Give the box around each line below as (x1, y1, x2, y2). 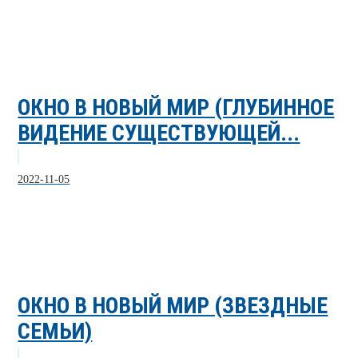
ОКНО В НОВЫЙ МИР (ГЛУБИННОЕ (18, 93, 335, 121)
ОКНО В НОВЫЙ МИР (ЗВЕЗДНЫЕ (18, 292, 328, 319)
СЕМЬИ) (18, 317, 93, 344)
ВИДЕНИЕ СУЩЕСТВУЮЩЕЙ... (18, 119, 300, 146)
